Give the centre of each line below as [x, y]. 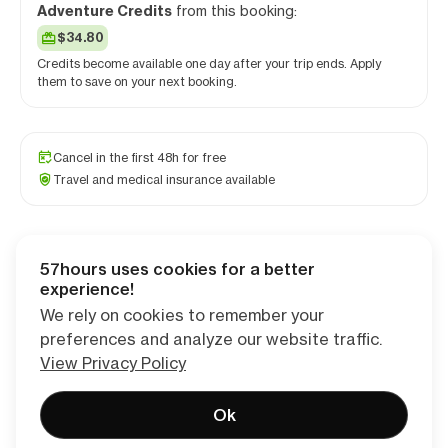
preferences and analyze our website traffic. [211, 339]
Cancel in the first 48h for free [139, 157]
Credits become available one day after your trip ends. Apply [209, 63]
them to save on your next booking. [137, 81]
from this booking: [234, 10]
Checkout [224, 274]
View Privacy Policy [113, 363]
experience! [87, 289]
